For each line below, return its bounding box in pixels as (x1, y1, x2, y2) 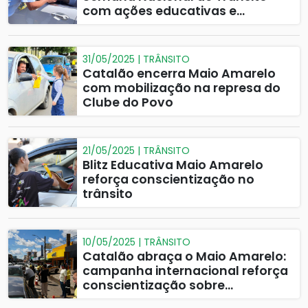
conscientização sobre (82, 277, 225, 294)
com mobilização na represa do (82, 80, 280, 96)
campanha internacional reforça (82, 263, 288, 279)
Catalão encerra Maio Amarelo (82, 65, 276, 82)
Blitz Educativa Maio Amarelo (82, 157, 263, 173)
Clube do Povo (82, 94, 173, 111)
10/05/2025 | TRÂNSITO (82, 235, 190, 249)
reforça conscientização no (82, 171, 254, 188)
